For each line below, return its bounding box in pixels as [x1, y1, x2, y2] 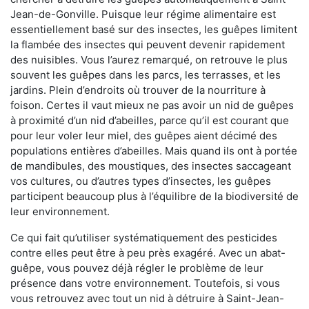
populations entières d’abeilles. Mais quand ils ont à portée [10, 144, 297, 158]
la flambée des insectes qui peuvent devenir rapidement [10, 38, 285, 52]
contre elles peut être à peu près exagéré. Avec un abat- [10, 246, 286, 260]
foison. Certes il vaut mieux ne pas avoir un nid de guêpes [10, 99, 294, 112]
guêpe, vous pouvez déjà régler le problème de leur [10, 261, 263, 275]
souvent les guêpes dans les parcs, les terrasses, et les [10, 68, 281, 82]
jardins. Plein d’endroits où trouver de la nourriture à [10, 83, 266, 97]
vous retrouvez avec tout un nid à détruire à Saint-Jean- [10, 292, 284, 306]
